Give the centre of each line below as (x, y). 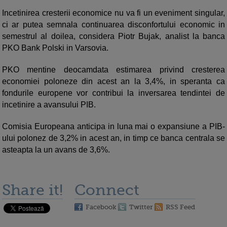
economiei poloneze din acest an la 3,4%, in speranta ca (113, 82)
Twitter (141, 207)
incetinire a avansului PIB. (50, 105)
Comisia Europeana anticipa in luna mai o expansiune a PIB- (113, 127)
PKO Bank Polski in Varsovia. (56, 48)
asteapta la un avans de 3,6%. (56, 150)
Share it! (32, 190)
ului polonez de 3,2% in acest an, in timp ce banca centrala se (113, 138)
